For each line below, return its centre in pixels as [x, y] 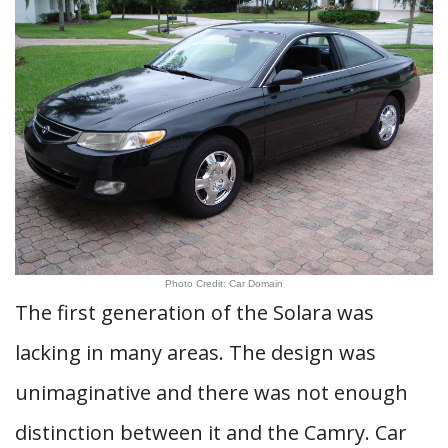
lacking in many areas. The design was [195, 352]
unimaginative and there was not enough [211, 392]
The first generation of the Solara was [194, 312]
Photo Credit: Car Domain [224, 283]
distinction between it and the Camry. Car [211, 432]
